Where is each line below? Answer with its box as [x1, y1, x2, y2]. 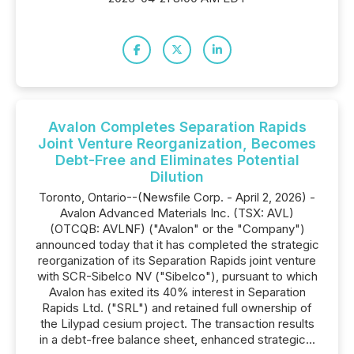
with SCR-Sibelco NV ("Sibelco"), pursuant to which [36, 269, 318, 284]
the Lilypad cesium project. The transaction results [40, 316, 314, 331]
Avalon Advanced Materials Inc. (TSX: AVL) [60, 205, 294, 220]
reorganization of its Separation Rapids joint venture [38, 253, 316, 268]
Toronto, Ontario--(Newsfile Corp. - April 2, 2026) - [39, 190, 315, 205]
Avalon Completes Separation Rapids [47, 119, 307, 135]
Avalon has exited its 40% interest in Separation [48, 284, 306, 299]
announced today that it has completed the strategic [35, 237, 319, 252]
